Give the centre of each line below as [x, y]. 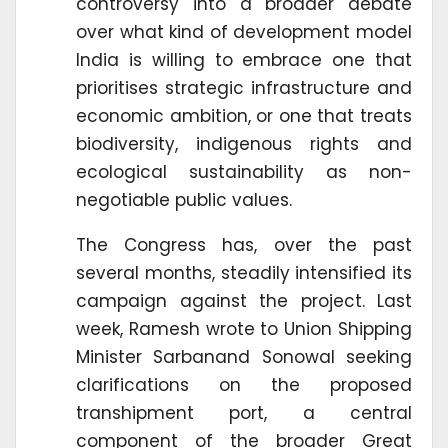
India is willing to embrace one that [244, 59]
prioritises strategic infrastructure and [244, 87]
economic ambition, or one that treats [244, 115]
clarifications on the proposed [244, 384]
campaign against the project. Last [244, 300]
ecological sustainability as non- [244, 171]
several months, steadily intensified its [244, 272]
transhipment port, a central [244, 412]
